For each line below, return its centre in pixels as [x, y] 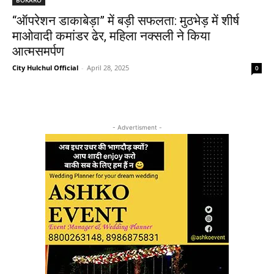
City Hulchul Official [45, 67]
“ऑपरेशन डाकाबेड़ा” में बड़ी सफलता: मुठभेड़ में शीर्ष [126, 20]
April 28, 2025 [108, 67]
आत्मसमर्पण [38, 51]
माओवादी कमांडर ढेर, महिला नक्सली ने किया [111, 36]
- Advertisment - [137, 127]
